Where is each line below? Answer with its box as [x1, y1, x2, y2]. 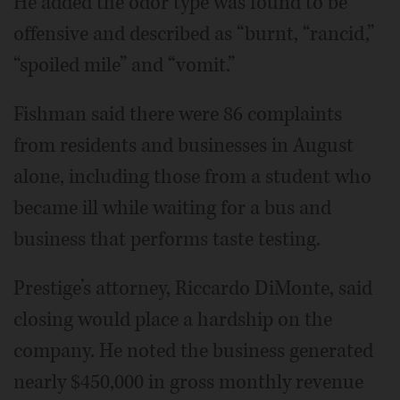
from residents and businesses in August [13, 131, 354, 159]
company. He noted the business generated [13, 337, 373, 364]
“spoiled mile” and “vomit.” [13, 51, 235, 79]
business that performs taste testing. [13, 225, 321, 253]
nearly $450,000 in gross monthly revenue [13, 368, 363, 396]
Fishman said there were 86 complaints [13, 100, 342, 128]
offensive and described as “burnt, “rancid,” [13, 20, 374, 47]
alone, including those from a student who [13, 162, 371, 190]
